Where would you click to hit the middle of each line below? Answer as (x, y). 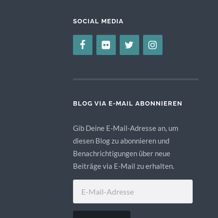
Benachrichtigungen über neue (121, 153)
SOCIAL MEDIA (98, 21)
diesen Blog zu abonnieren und (121, 140)
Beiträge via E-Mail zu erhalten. (123, 166)
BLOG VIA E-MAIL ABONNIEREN (127, 103)
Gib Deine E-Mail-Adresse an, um (125, 128)
